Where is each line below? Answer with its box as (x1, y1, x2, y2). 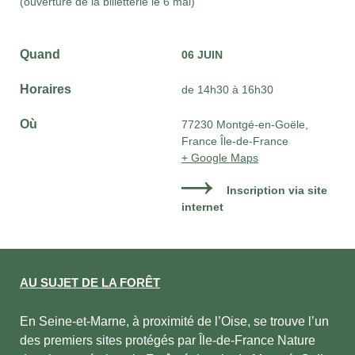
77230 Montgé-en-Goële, (181, 118, 308, 132)
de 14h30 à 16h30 (181, 83, 273, 97)
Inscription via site (227, 184, 328, 197)
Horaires (20, 82, 71, 97)
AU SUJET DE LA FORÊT (20, 275, 160, 289)
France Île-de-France (181, 135, 288, 148)
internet (181, 200, 223, 214)
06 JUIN (181, 48, 223, 62)
